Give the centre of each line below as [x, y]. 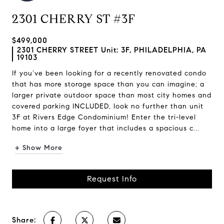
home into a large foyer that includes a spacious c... [106, 128]
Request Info [112, 179]
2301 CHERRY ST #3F [74, 19]
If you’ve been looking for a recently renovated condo [109, 73]
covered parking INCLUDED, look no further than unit [108, 106]
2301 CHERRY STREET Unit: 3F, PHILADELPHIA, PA [112, 50]
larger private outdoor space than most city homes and [112, 95]
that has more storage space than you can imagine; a [108, 84]
